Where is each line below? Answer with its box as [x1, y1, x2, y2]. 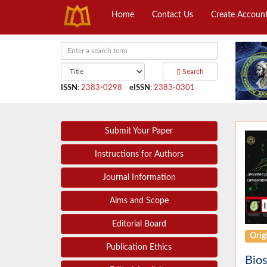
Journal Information [102, 173, 176, 182]
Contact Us [151, 11, 193, 19]
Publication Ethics [106, 243, 172, 252]
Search [180, 68, 204, 75]
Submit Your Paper [105, 127, 173, 136]
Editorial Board [111, 220, 166, 229]
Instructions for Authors [94, 150, 184, 159]
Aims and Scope [109, 197, 169, 206]
